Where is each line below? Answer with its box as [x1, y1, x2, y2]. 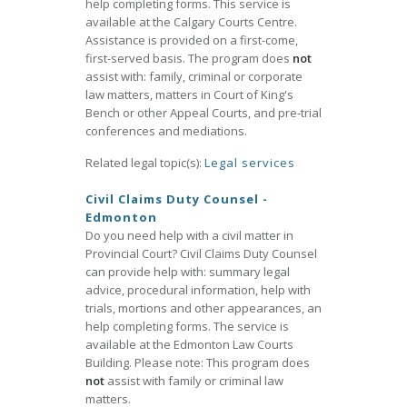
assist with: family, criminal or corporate [85, 68, 303, 84]
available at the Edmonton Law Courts [85, 336, 293, 352]
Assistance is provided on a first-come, [85, 32, 298, 48]
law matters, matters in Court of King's [85, 86, 293, 103]
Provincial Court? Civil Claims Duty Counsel [85, 245, 317, 262]
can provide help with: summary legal [85, 263, 290, 280]
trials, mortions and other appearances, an [85, 300, 322, 316]
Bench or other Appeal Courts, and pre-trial [85, 104, 322, 121]
